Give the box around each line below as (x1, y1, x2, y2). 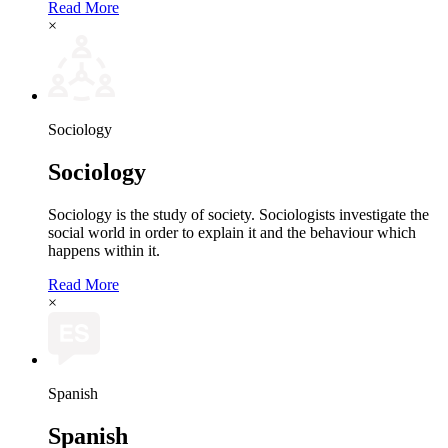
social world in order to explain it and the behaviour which (48, 224, 416, 242)
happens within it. (48, 242, 164, 260)
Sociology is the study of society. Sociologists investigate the (48, 206, 429, 224)
